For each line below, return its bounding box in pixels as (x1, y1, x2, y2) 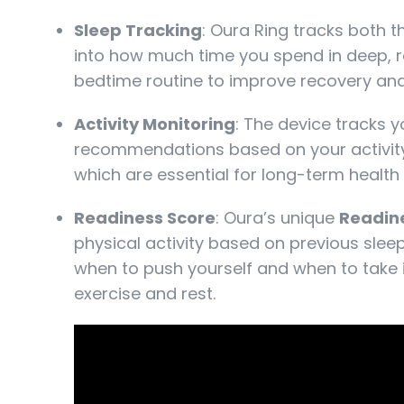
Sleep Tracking (74, 18, 202, 41)
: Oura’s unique (216, 206, 339, 229)
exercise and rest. (74, 281, 216, 305)
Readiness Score (74, 206, 216, 229)
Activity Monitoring (74, 112, 235, 135)
